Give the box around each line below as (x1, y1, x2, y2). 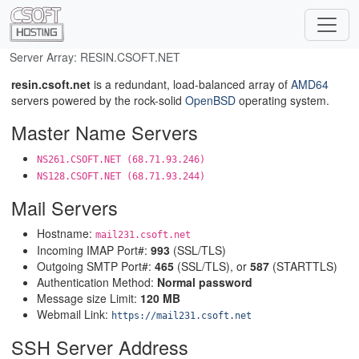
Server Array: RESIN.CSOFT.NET (10, 49, 180, 65)
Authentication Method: (37, 274, 157, 290)
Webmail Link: (37, 306, 111, 322)
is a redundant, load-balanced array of (91, 76, 291, 92)
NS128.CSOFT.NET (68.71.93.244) (37, 171, 205, 182)
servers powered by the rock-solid (11, 92, 185, 108)
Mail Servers (11, 194, 118, 221)
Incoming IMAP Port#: (37, 242, 151, 258)
